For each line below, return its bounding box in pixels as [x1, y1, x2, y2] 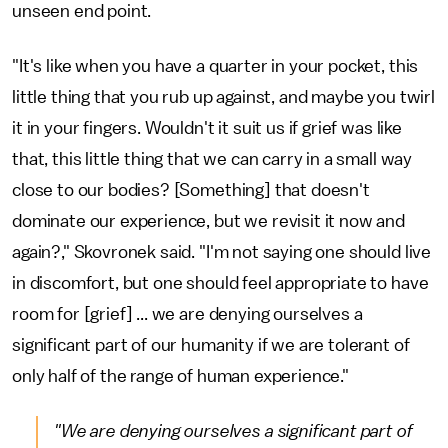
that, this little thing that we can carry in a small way [12, 150, 413, 169]
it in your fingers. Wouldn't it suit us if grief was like [12, 119, 402, 138]
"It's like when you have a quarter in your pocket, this [12, 57, 419, 76]
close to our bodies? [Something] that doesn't [12, 181, 370, 200]
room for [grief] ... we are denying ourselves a [12, 305, 363, 324]
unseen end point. [12, 2, 156, 21]
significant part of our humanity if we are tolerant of [12, 336, 410, 355]
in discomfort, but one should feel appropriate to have [12, 274, 429, 293]
